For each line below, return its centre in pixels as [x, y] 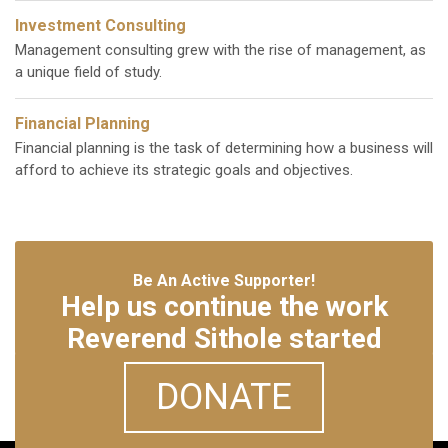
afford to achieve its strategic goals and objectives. [184, 170]
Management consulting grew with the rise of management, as [220, 50]
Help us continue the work [224, 307]
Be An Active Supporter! [224, 281]
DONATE [224, 397]
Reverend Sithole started [224, 339]
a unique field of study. [88, 72]
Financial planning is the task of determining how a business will [224, 148]
